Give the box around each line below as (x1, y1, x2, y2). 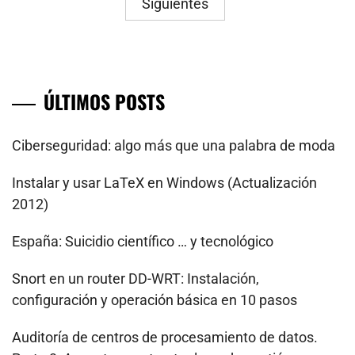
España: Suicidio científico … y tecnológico (12, 233, 273, 250)
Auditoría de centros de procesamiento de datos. (12, 329, 318, 345)
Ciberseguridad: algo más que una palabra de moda (12, 137, 335, 154)
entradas (11, 12, 86, 44)
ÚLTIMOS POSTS (44, 87, 165, 116)
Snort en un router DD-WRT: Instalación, (12, 270, 259, 287)
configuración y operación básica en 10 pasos (12, 292, 297, 308)
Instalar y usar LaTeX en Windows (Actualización (12, 174, 317, 191)
